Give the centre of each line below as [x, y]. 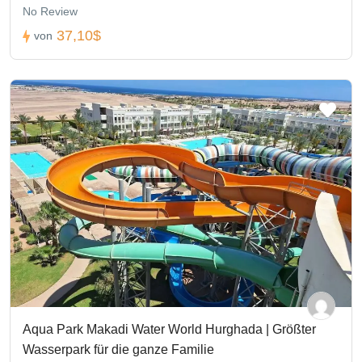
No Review [50, 11]
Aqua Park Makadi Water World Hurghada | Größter [169, 329]
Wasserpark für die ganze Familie [118, 349]
